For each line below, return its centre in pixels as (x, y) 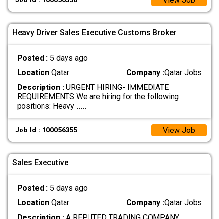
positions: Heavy (46, 106)
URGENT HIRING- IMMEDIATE (116, 88)
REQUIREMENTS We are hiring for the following (98, 97)
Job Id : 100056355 (46, 130)
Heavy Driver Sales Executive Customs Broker (94, 32)
